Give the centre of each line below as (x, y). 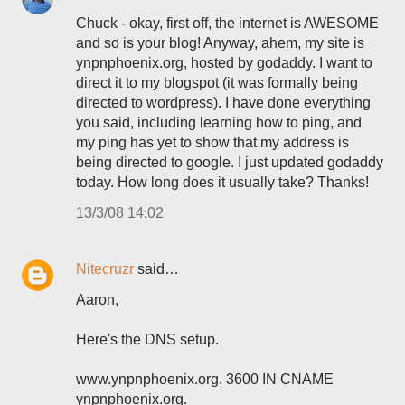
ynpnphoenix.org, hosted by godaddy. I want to (224, 63)
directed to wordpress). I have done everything (223, 103)
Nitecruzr (105, 269)
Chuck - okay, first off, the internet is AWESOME (227, 23)
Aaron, (97, 300)
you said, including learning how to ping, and (219, 122)
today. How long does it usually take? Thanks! (222, 182)
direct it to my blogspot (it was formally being (217, 83)
